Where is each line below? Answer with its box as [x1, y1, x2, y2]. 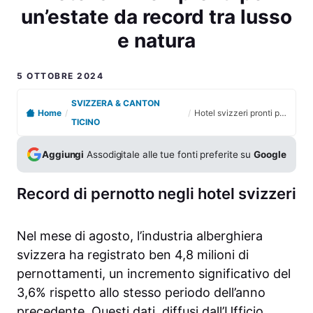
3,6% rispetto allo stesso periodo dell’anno [17, 285, 265, 300]
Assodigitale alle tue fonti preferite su [84, 148, 254, 160]
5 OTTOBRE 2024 [17, 70, 103, 81]
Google [254, 148, 286, 160]
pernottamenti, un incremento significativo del [17, 266, 291, 282]
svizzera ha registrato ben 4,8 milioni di [17, 247, 249, 263]
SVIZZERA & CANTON [71, 98, 160, 109]
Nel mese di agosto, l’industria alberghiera [17, 228, 263, 244]
